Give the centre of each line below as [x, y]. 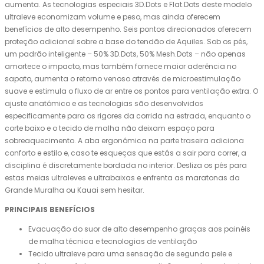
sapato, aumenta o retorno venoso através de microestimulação [123, 79]
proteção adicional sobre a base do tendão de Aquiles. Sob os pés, [126, 42]
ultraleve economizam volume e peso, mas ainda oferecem [113, 17]
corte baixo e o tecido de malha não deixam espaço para [110, 128]
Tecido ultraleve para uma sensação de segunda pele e [130, 254]
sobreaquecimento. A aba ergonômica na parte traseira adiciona [124, 141]
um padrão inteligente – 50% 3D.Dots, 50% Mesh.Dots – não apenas [125, 54]
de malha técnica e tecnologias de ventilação [113, 242]
